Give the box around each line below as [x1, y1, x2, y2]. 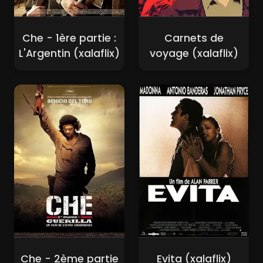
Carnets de [164, 31, 224, 46]
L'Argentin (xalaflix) [19, 46, 120, 61]
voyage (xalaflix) [149, 46, 238, 61]
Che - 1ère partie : [22, 31, 116, 46]
